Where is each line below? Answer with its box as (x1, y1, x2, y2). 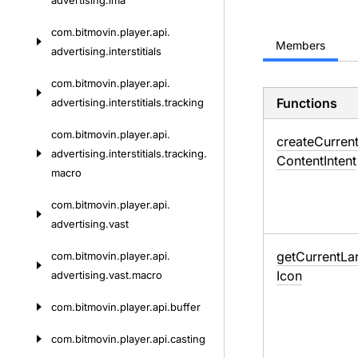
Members (275, 38, 325, 52)
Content (276, 153, 324, 169)
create (276, 133, 314, 149)
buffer (170, 300, 201, 313)
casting (170, 332, 205, 345)
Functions (276, 95, 337, 111)
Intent (323, 153, 356, 169)
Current (295, 249, 340, 265)
